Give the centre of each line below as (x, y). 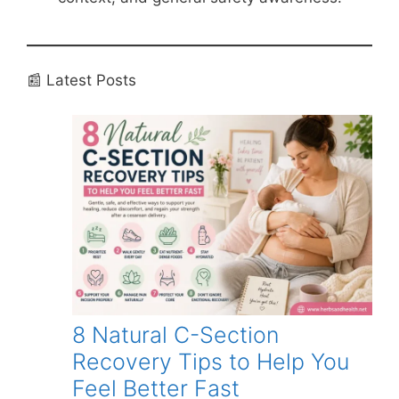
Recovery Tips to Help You (211, 361)
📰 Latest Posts (81, 81)
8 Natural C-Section (175, 334)
